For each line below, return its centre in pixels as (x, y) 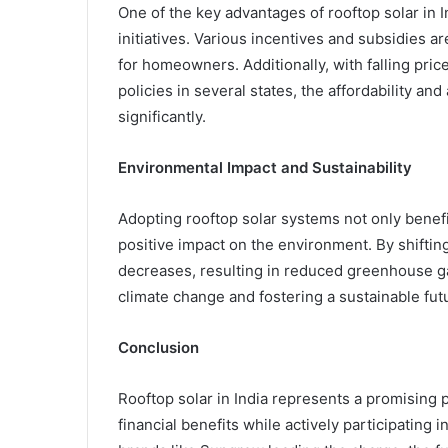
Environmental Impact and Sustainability (265, 168)
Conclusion (158, 348)
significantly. (162, 117)
